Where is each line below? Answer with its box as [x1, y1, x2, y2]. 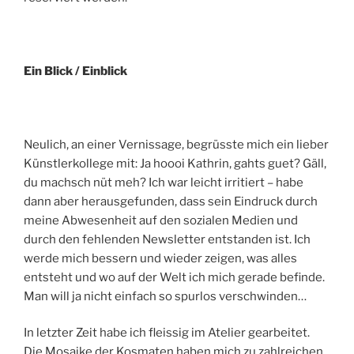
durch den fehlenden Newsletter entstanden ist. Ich [24, 232, 311, 247]
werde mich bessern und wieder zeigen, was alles [24, 250, 297, 265]
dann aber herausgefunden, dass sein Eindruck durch [24, 194, 318, 209]
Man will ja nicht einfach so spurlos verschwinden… [24, 288, 307, 303]
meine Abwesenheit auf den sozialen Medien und [24, 213, 298, 228]
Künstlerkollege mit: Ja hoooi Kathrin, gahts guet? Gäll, [24, 156, 326, 171]
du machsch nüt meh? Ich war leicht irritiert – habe [24, 175, 303, 190]
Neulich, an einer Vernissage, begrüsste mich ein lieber [24, 137, 329, 152]
